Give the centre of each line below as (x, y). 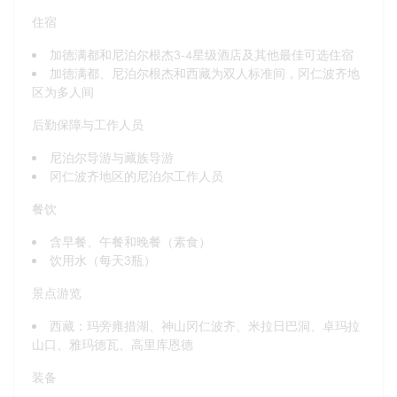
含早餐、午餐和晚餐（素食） (130, 241)
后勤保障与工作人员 (88, 124)
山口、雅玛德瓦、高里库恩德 (113, 344)
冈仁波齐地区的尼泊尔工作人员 (136, 175)
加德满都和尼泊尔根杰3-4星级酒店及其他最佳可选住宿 (202, 54)
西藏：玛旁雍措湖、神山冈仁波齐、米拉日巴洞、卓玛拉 (205, 325)
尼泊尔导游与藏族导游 (112, 157)
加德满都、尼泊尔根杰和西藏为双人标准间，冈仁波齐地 (205, 73)
